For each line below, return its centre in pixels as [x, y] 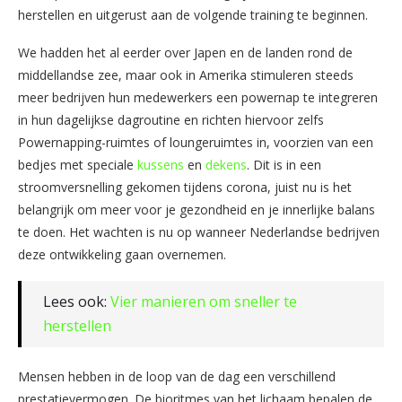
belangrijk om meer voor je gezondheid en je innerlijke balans [197, 209]
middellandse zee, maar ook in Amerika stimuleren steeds [186, 74]
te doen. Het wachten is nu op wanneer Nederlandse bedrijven [199, 232]
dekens [226, 164]
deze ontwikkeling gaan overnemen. [122, 254]
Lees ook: [77, 301]
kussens [161, 164]
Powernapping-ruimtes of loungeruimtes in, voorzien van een [196, 142]
